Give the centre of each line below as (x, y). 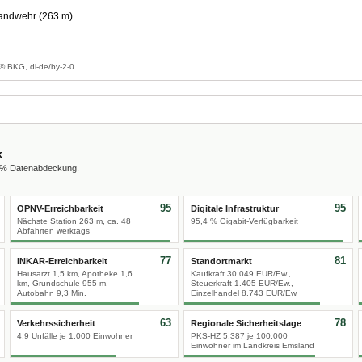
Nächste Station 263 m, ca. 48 (74, 221)
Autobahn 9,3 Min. (51, 293)
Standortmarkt (221, 261)
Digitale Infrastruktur (235, 208)
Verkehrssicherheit (56, 323)
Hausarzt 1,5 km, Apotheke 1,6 (74, 274)
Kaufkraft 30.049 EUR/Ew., (241, 274)
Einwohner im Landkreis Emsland (253, 345)
